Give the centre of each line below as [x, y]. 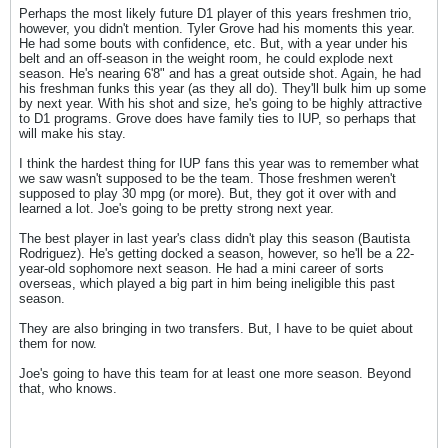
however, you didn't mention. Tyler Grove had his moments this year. [217, 28]
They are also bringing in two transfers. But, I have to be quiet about [216, 328]
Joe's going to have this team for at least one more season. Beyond [215, 373]
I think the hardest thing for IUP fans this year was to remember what [219, 163]
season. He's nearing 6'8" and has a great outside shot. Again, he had [220, 73]
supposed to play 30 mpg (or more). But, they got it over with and [207, 193]
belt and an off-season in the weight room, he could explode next [206, 58]
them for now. [58, 343]
